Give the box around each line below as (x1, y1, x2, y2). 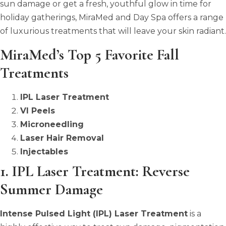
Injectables (20, 146, 68, 156)
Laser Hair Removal (20, 133, 104, 143)
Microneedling (20, 119, 84, 129)
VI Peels (20, 105, 55, 116)
